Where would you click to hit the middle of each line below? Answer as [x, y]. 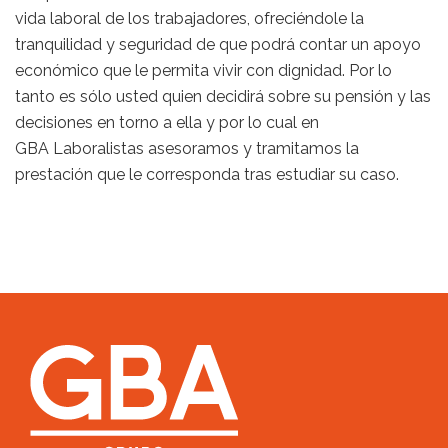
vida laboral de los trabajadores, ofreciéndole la [189, 18]
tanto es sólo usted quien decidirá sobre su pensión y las [223, 96]
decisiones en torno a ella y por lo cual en [167, 122]
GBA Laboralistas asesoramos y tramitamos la [187, 148]
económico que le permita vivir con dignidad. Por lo [203, 70]
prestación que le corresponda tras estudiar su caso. [207, 174]
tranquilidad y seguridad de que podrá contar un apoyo [218, 44]
